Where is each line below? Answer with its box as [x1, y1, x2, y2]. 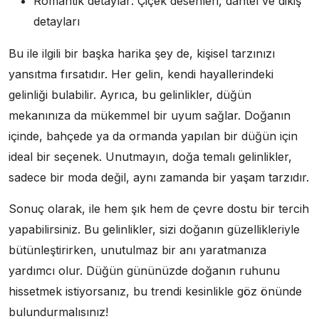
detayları [33, 14, 80, 28]
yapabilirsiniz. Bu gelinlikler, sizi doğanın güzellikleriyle [9, 221, 300, 236]
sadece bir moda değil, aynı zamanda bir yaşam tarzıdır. [9, 169, 309, 184]
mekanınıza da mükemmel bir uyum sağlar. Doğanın [9, 108, 291, 122]
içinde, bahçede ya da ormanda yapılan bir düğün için [9, 128, 298, 143]
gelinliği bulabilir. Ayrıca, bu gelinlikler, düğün [9, 87, 251, 102]
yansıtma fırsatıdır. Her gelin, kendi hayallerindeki [9, 66, 273, 81]
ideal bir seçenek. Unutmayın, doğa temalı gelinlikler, [9, 149, 292, 164]
